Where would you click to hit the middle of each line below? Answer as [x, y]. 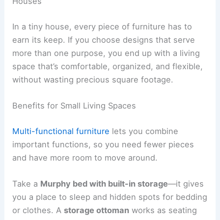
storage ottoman [97, 210]
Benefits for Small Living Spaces [74, 106]
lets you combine [144, 131]
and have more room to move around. [85, 157]
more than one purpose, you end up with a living [106, 53]
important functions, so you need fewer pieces [103, 144]
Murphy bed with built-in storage [104, 184]
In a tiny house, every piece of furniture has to [102, 26]
